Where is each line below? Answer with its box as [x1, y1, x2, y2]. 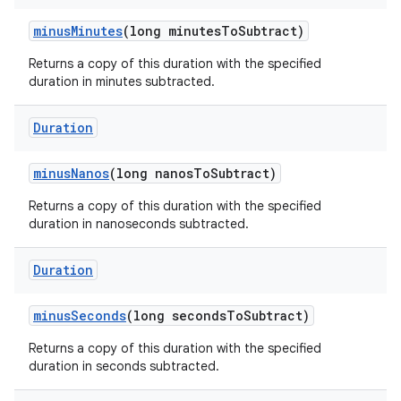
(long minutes [123, 22, 221, 39]
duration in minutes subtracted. [29, 73, 215, 90]
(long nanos [109, 165, 193, 182]
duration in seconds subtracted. [29, 358, 219, 374]
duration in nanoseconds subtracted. [29, 216, 249, 232]
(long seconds [126, 307, 226, 324]
